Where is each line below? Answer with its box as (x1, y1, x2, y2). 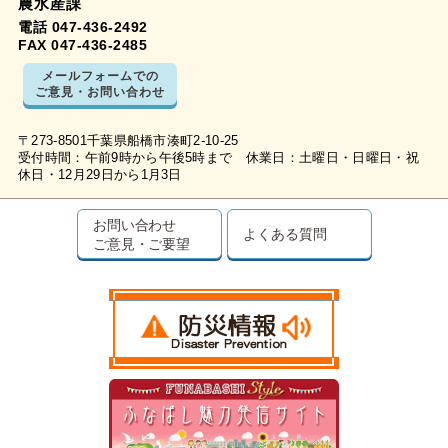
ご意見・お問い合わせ (35, 82, 165, 100)
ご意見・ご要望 (92, 233, 191, 253)
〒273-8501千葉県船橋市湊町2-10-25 (18, 133, 239, 148)
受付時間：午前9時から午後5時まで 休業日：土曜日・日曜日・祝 (18, 150, 419, 165)
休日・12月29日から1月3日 (18, 167, 182, 182)
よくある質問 (243, 223, 327, 243)
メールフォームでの (41, 66, 159, 84)
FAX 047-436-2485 (18, 36, 147, 53)
